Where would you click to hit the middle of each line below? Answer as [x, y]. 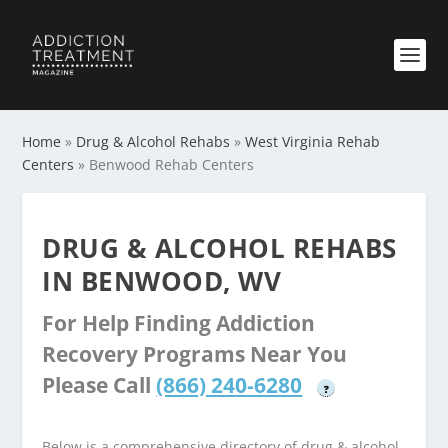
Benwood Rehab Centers [172, 164]
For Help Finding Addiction [179, 323]
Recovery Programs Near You [195, 354]
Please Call [99, 385]
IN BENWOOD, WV [162, 281]
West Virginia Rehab [313, 141]
